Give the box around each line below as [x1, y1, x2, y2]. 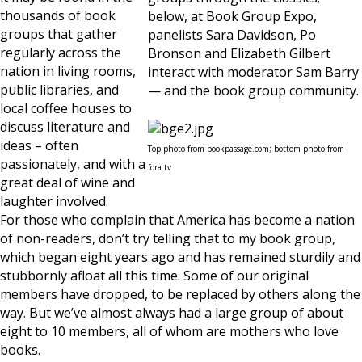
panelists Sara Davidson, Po [148, 26, 316, 44]
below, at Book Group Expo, [148, 7, 317, 25]
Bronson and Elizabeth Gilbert [148, 44, 330, 62]
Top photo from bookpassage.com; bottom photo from [148, 143, 344, 154]
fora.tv [148, 162, 171, 173]
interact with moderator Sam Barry [148, 63, 359, 81]
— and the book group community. [148, 82, 359, 99]
